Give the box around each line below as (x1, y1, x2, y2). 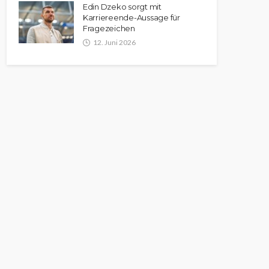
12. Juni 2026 (93, 37, 136, 47)
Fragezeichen (83, 23, 135, 33)
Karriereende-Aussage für (83, 12, 180, 22)
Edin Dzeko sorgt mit (83, 1, 162, 11)
